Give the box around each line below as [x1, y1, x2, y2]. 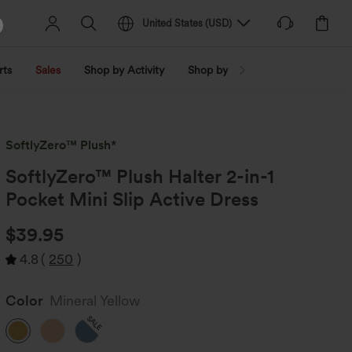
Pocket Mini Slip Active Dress [5, 188, 259, 211]
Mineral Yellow [49, 292, 141, 309]
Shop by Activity [84, 64, 164, 76]
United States [142, 17, 203, 29]
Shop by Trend [188, 64, 259, 76]
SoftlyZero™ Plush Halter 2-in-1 [5, 165, 275, 188]
